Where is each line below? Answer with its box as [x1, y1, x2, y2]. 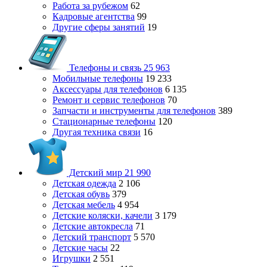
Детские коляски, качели [52, 210, 153, 221]
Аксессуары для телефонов [52, 84, 163, 94]
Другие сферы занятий [52, 22, 145, 32]
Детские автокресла [52, 221, 133, 231]
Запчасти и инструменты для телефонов [52, 105, 216, 116]
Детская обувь [52, 189, 110, 199]
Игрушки [52, 253, 91, 263]
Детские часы [52, 243, 108, 253]
